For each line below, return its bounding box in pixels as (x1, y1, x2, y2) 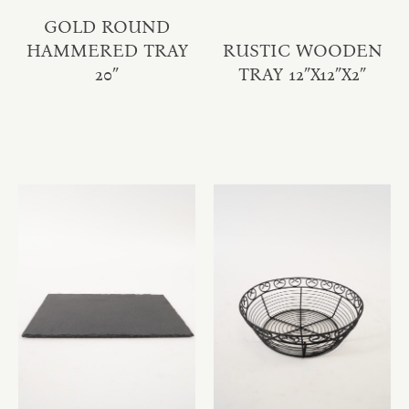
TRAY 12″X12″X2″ (238, 62, 366, 85)
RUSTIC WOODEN (222, 38, 383, 61)
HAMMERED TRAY (26, 38, 188, 61)
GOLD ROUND (44, 15, 170, 37)
